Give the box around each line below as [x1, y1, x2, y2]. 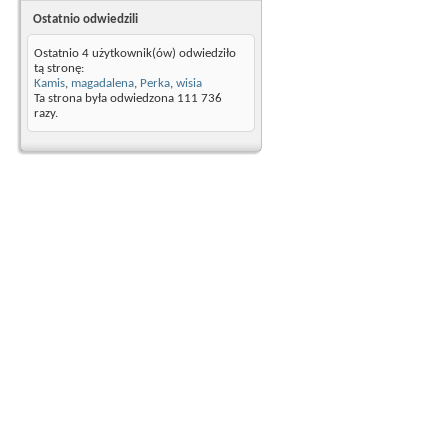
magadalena [71, 77, 134, 90]
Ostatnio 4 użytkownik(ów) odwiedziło [34, 47, 236, 60]
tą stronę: [34, 62, 84, 75]
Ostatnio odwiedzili [33, 13, 138, 26]
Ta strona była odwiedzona [34, 92, 177, 105]
